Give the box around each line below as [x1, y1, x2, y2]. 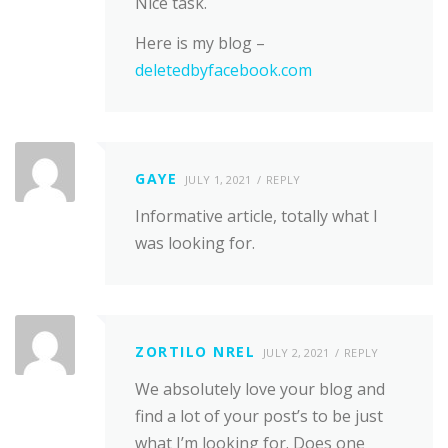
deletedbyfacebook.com [135, 58, 312, 81]
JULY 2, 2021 [263, 345, 330, 360]
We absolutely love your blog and [135, 378, 385, 401]
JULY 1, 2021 [185, 171, 252, 187]
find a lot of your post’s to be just [135, 405, 383, 428]
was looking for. [135, 231, 255, 254]
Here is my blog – [135, 31, 265, 54]
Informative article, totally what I [135, 204, 378, 227]
